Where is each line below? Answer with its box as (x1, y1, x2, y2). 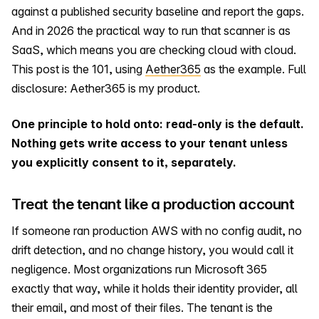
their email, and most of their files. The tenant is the (11, 300, 273, 315)
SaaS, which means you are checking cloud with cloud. (11, 43, 296, 58)
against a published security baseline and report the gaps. (11, 4, 304, 19)
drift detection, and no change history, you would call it (11, 243, 293, 258)
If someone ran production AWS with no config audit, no (11, 224, 302, 239)
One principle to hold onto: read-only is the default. (11, 116, 304, 131)
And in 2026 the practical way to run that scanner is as (11, 23, 291, 38)
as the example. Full (201, 62, 306, 77)
